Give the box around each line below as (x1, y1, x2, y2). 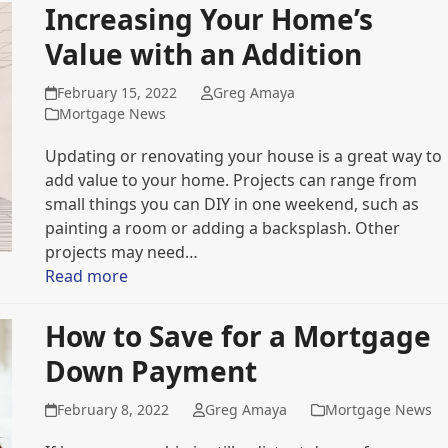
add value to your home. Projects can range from (44, 169, 417, 191)
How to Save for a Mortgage (44, 317, 431, 355)
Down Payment (44, 352, 257, 390)
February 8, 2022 (56, 400, 169, 419)
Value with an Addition (44, 35, 362, 73)
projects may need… (44, 241, 198, 263)
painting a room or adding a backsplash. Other (44, 217, 400, 239)
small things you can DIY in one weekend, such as (44, 193, 419, 215)
